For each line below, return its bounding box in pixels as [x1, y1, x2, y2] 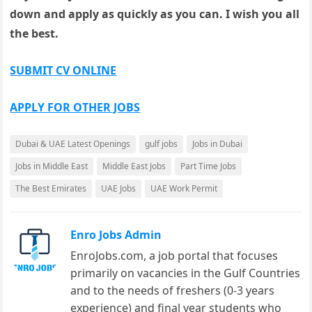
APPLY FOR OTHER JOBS [10, 100, 141, 115]
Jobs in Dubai [192, 138, 243, 150]
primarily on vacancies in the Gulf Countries [70, 265, 301, 281]
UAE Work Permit [150, 182, 218, 194]
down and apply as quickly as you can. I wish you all [10, 6, 300, 22]
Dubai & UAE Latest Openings [15, 138, 131, 150]
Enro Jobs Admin [70, 227, 162, 242]
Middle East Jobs [102, 160, 166, 172]
